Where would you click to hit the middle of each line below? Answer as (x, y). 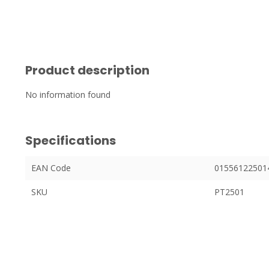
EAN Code (51, 168)
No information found (68, 95)
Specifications (71, 141)
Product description (87, 70)
